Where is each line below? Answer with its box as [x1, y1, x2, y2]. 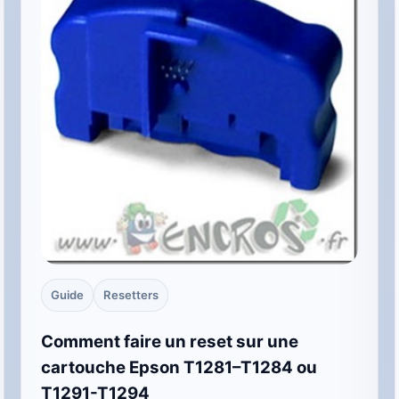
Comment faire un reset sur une [41, 330, 299, 352]
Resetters [103, 288, 159, 303]
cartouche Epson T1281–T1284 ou [41, 356, 318, 378]
